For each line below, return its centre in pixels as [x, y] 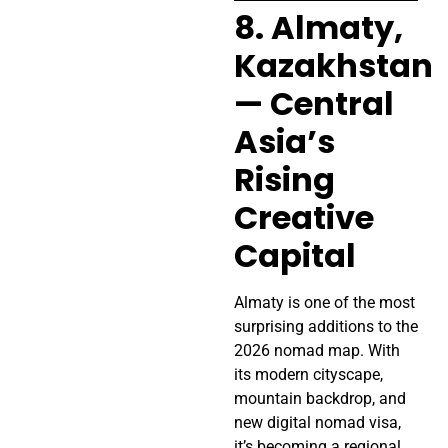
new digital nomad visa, [317, 423]
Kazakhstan [333, 66]
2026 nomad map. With [317, 351]
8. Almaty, [318, 28]
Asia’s [284, 142]
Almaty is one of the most [324, 303]
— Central [314, 104]
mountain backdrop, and [320, 399]
